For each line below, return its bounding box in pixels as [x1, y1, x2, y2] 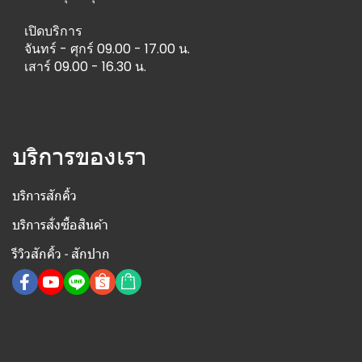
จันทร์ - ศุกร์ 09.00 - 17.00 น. [24, 40, 190, 58]
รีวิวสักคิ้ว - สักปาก [12, 246, 110, 262]
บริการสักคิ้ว [12, 188, 77, 204]
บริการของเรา [12, 141, 147, 171]
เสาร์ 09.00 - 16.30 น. [24, 57, 146, 76]
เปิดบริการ [24, 22, 82, 40]
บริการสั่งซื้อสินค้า [12, 217, 108, 233]
